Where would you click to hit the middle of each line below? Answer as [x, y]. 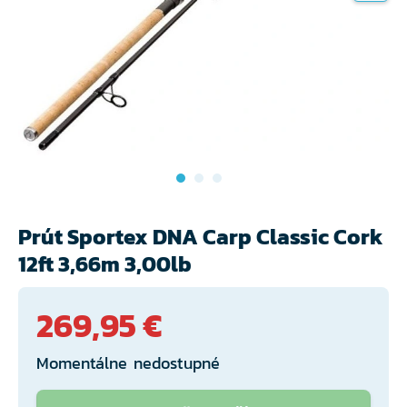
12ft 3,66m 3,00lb [105, 263]
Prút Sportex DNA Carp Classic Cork [201, 236]
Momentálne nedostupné [128, 362]
